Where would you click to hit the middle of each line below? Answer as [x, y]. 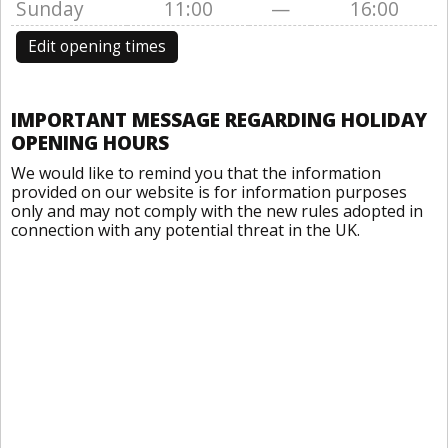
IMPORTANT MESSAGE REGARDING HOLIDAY [219, 119]
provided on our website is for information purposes [209, 192]
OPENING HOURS [90, 142]
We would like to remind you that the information [196, 173]
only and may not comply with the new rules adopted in [217, 211]
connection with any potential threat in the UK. [185, 230]
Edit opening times [97, 46]
